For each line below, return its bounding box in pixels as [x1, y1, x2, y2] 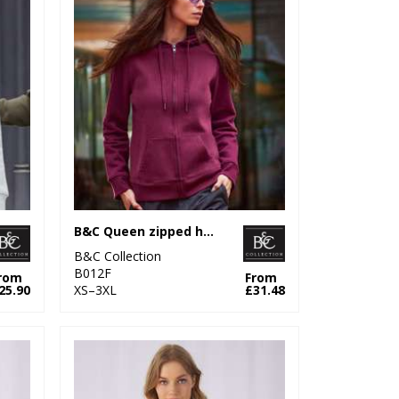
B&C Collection [74, 247, 162, 265]
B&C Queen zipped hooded [203, 222, 215, 240]
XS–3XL [74, 281, 118, 298]
